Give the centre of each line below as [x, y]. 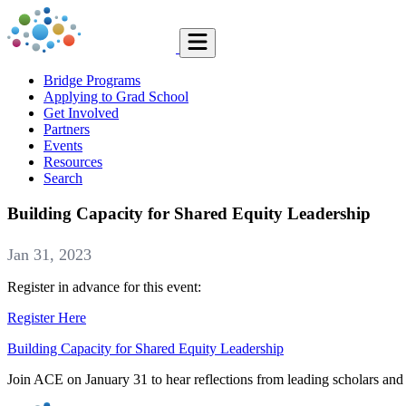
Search [63, 178]
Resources [73, 162]
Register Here [47, 317]
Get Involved [81, 113]
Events [63, 145]
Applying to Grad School [116, 97]
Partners [67, 129]
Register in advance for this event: [104, 286]
